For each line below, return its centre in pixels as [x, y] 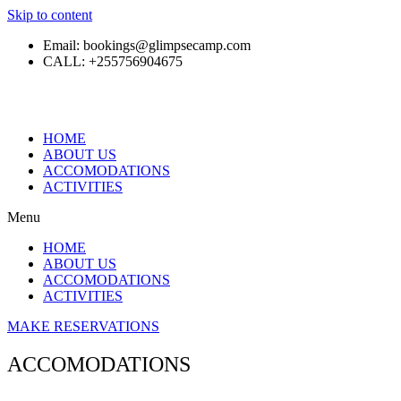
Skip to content [50, 15]
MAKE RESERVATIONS [83, 326]
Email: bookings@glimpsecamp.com [147, 45]
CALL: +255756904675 [113, 61]
